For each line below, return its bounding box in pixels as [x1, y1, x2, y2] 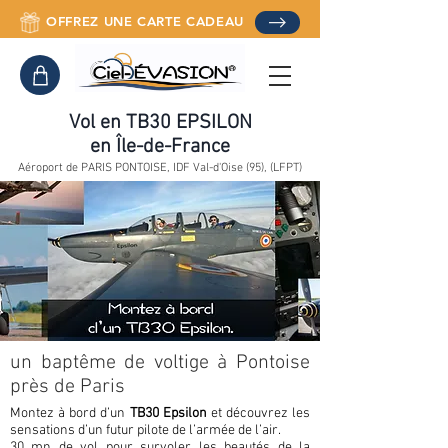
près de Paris [10, 375, 125, 399]
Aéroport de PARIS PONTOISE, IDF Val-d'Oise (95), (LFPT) [18, 161, 302, 175]
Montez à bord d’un [10, 405, 130, 422]
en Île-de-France [90, 135, 230, 159]
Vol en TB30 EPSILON [68, 111, 252, 135]
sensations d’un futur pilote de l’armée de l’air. [10, 422, 281, 439]
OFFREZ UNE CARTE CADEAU [46, 13, 244, 29]
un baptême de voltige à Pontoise [10, 351, 310, 375]
